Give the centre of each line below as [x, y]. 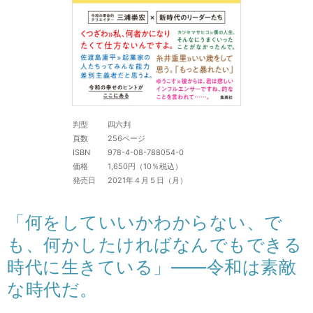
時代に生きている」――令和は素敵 [152, 267]
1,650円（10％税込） [145, 167]
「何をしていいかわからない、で [145, 223]
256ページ [126, 139]
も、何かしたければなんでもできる [154, 245]
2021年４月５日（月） [147, 181]
